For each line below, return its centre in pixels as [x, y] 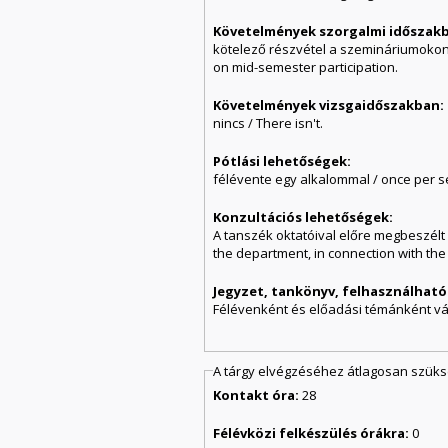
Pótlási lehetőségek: [284, 160]
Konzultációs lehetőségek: [305, 216]
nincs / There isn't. [268, 122]
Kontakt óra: [258, 395]
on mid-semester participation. [306, 66]
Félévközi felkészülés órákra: [313, 433]
